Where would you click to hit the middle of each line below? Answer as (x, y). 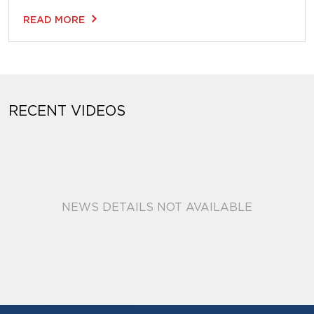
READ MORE (54, 20)
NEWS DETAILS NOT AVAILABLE (157, 207)
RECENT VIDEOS (67, 110)
